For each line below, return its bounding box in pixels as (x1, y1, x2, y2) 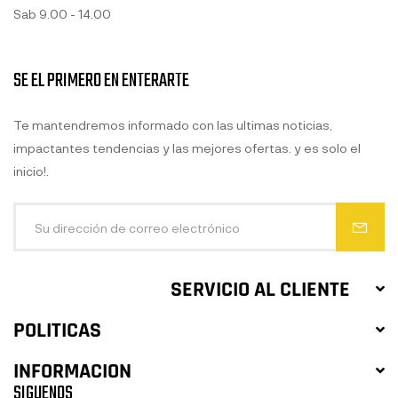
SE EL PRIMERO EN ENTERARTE (13, 66, 189, 96)
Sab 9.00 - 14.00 (13, 6, 111, 21)
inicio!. (13, 163, 49, 179)
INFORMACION (13, 358, 131, 385)
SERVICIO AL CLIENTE (171, 276, 350, 303)
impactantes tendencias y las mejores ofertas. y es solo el (13, 140, 361, 155)
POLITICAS (13, 317, 101, 344)
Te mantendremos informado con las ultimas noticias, (13, 117, 332, 132)
